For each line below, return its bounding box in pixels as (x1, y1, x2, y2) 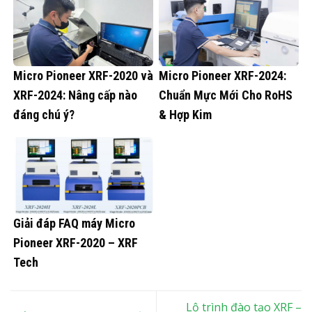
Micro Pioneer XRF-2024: (159, 68, 286, 83)
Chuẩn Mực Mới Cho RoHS (159, 87, 292, 102)
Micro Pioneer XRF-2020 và (13, 68, 153, 83)
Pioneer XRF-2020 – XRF (13, 235, 138, 251)
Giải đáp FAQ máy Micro (13, 216, 135, 231)
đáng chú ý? (13, 107, 75, 122)
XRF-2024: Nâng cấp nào (13, 87, 137, 102)
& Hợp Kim (159, 107, 212, 122)
